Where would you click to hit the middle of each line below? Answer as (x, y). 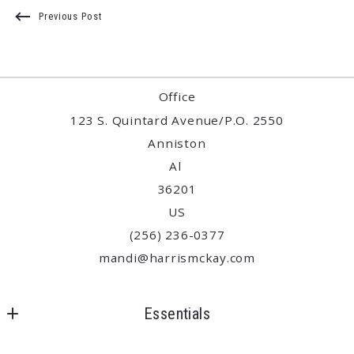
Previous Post (70, 16)
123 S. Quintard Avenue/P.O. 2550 (177, 121)
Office (177, 97)
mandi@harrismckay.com (177, 258)
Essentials (177, 313)
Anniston (177, 143)
